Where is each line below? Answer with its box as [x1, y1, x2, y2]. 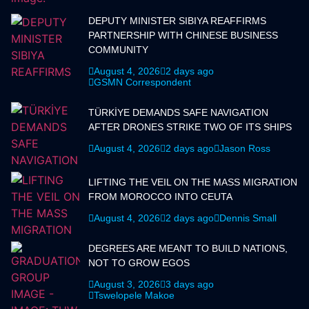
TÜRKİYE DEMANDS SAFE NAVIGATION [88, 107, 268, 119]
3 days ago [166, 279, 214, 290]
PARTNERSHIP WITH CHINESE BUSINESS [88, 30, 278, 41]
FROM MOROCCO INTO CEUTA [88, 191, 232, 203]
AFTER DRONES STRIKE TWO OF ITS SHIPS [88, 121, 292, 133]
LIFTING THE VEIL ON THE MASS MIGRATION [88, 177, 297, 188]
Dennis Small [219, 212, 277, 224]
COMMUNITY [88, 44, 148, 56]
